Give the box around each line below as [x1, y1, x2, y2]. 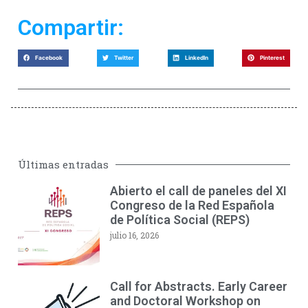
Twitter [114, 54, 133, 62]
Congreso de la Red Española [109, 197, 274, 212]
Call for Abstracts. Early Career [109, 278, 287, 294]
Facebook [35, 54, 63, 62]
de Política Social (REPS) [109, 212, 250, 227]
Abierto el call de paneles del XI [109, 183, 287, 198]
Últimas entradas [18, 157, 109, 171]
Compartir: [18, 14, 124, 41]
